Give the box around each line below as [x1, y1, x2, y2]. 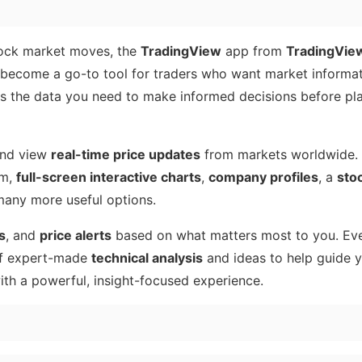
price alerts [40, 227, 112, 244]
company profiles [208, 169, 318, 186]
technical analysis [91, 250, 203, 267]
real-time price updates [51, 146, 200, 163]
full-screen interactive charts [16, 169, 201, 186]
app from [221, 43, 286, 60]
